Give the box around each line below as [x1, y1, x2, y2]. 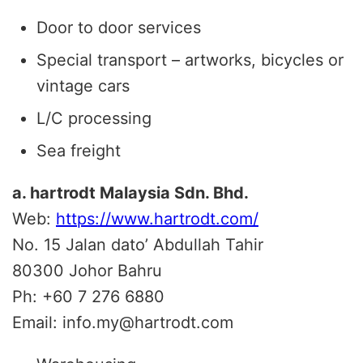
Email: [12, 312, 62, 332]
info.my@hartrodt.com [62, 312, 233, 332]
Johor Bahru [69, 260, 162, 280]
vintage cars [36, 75, 130, 96]
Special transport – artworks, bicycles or [36, 49, 344, 70]
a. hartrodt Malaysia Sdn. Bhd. [12, 182, 249, 203]
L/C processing [36, 108, 152, 128]
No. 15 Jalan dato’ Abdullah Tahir [12, 234, 263, 254]
